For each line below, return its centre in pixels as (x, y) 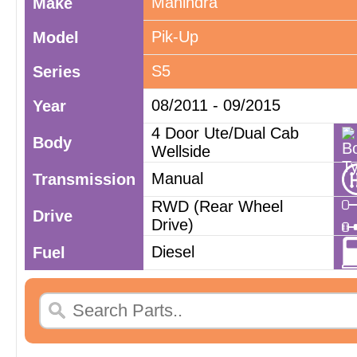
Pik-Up (175, 37)
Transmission (84, 179)
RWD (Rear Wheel (217, 206)
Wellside (181, 151)
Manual (177, 178)
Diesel (173, 252)
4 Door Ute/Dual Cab (225, 133)
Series (57, 72)
